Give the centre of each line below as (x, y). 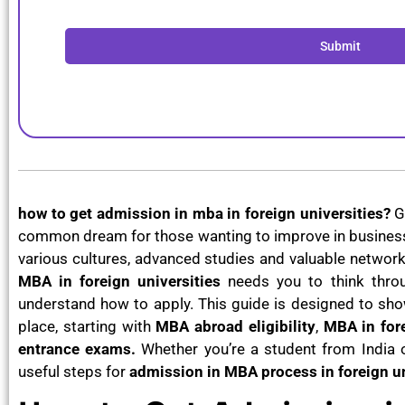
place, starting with (87, 326)
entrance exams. (77, 348)
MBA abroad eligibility (235, 326)
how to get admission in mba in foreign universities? (207, 213)
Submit (340, 46)
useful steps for (74, 371)
